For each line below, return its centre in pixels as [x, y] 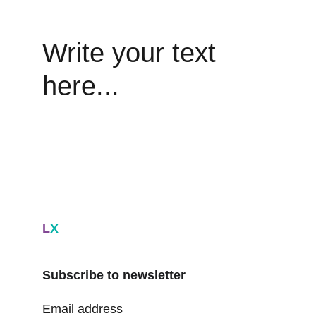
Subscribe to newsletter [114, 275]
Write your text [133, 53]
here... [81, 86]
